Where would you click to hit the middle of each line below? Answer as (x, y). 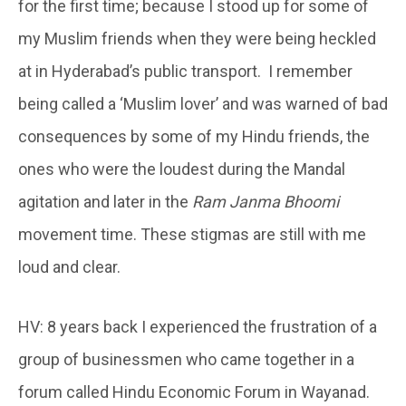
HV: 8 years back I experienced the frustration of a (198, 326)
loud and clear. (69, 266)
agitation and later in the (105, 201)
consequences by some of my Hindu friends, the (194, 136)
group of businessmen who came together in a (186, 359)
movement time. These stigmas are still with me (192, 234)
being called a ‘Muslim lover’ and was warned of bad (203, 103)
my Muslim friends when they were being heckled (197, 38)
